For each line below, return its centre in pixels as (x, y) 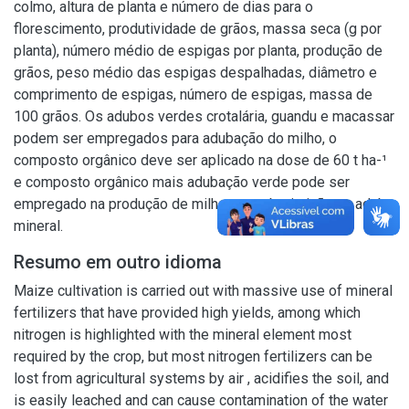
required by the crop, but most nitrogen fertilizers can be (193, 357)
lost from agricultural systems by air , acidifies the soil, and (201, 378)
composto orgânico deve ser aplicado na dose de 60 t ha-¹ (200, 160)
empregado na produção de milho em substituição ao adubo (204, 204)
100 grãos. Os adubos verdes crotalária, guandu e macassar (204, 116)
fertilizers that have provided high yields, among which (187, 313)
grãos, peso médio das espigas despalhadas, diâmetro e (195, 73)
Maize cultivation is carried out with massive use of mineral (203, 291)
